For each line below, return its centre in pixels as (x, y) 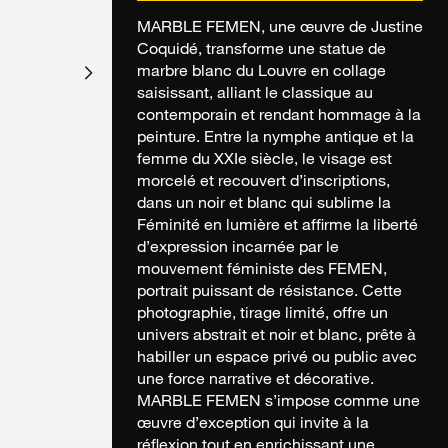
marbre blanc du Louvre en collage (261, 73)
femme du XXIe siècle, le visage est (264, 161)
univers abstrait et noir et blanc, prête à (276, 337)
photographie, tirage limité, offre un (262, 315)
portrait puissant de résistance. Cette (269, 293)
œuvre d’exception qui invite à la (253, 425)
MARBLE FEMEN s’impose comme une (278, 403)
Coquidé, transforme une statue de (261, 51)
